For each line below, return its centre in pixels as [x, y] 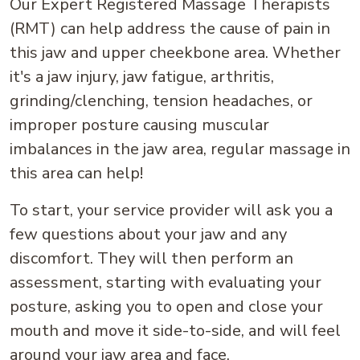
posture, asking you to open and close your [166, 307]
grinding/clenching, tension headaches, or [161, 101]
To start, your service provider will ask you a [171, 211]
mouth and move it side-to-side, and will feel [175, 331]
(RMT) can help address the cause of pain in [170, 29]
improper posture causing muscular [139, 125]
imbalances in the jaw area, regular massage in [180, 149]
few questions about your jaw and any [148, 235]
